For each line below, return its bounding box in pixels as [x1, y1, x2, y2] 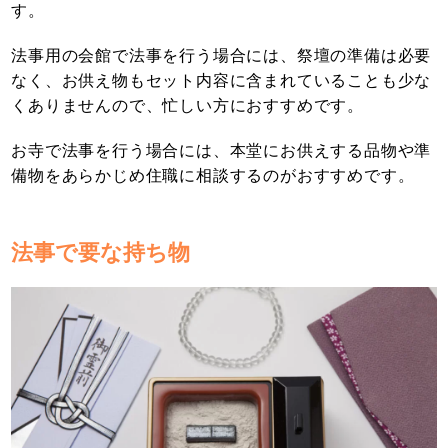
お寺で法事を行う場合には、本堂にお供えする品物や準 [11, 142, 432, 160]
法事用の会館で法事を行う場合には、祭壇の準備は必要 [11, 47, 432, 65]
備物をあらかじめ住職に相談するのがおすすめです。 [11, 167, 415, 185]
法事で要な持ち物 [11, 240, 191, 266]
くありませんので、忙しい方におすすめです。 [11, 97, 365, 115]
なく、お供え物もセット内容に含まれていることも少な [11, 72, 432, 90]
